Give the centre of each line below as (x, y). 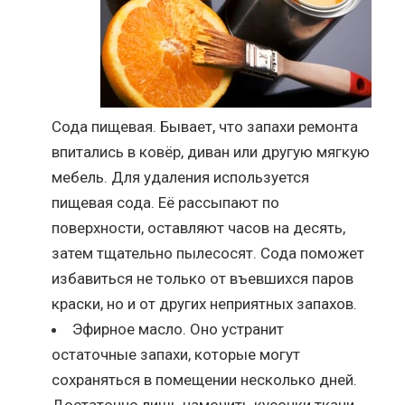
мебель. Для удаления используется (181, 177)
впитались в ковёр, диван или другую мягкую (211, 151)
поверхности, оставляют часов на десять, (199, 227)
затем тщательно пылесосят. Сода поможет (208, 253)
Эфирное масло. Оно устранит (179, 329)
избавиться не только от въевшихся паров (203, 278)
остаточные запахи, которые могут (176, 354)
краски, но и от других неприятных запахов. (205, 303)
